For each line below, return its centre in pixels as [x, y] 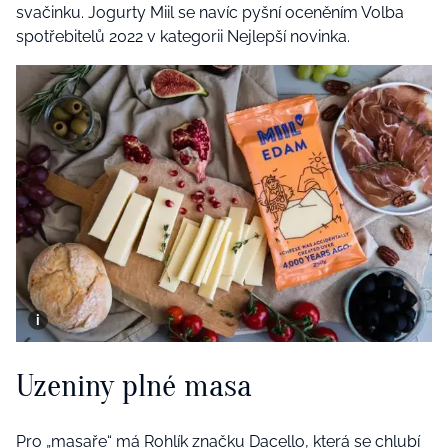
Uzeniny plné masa [138, 386]
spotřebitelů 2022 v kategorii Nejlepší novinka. [185, 36]
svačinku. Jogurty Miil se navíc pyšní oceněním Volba [210, 12]
